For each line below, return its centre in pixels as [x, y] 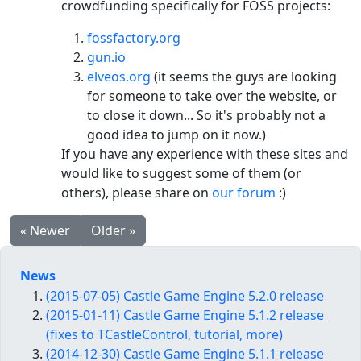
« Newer [45, 230]
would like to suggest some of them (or [181, 173]
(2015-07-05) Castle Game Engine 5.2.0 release [185, 296]
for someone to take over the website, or [212, 95]
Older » [113, 230]
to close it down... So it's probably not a [206, 115]
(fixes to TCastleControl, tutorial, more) [164, 335]
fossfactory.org [134, 37]
